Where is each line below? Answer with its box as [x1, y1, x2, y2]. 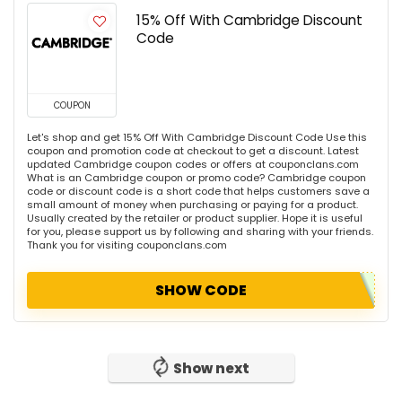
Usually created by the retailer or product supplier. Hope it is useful [27, 211, 363, 226]
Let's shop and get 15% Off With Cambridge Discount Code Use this [27, 130, 367, 145]
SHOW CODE [155, 280, 247, 301]
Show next [172, 359, 249, 379]
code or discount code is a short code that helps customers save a [27, 184, 370, 199]
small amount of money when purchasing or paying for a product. [27, 197, 358, 213]
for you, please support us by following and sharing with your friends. [27, 224, 373, 240]
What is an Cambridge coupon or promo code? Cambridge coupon [27, 170, 366, 186]
